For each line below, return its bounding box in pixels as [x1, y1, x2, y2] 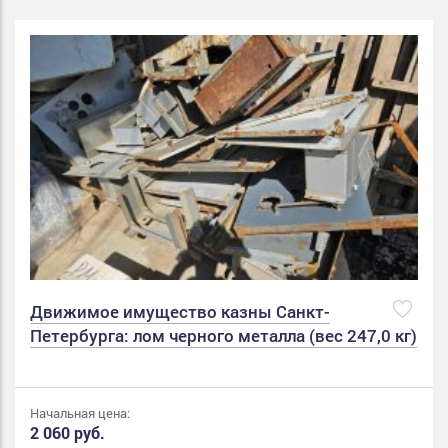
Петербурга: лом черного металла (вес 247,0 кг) [30, 323, 417, 347]
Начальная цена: [30, 403, 130, 422]
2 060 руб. [30, 421, 105, 443]
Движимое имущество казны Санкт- [30, 299, 330, 323]
